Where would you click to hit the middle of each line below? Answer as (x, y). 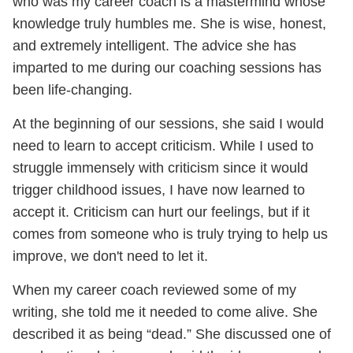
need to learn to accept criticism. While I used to (163, 145)
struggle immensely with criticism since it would (160, 167)
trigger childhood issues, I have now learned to (159, 190)
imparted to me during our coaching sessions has (167, 67)
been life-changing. (74, 89)
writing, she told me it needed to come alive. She (165, 312)
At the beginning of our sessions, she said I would (168, 123)
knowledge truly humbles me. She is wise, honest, (169, 23)
